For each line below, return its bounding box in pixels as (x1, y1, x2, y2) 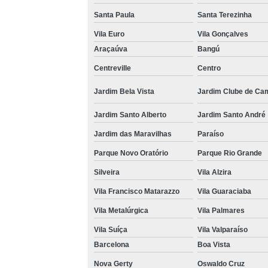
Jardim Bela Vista (93, 87, 154, 96)
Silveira (93, 167, 120, 176)
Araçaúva (93, 44, 127, 53)
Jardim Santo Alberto (93, 110, 166, 119)
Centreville (93, 63, 131, 72)
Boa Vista (197, 240, 230, 249)
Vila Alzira (197, 167, 232, 176)
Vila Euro (93, 29, 124, 38)
